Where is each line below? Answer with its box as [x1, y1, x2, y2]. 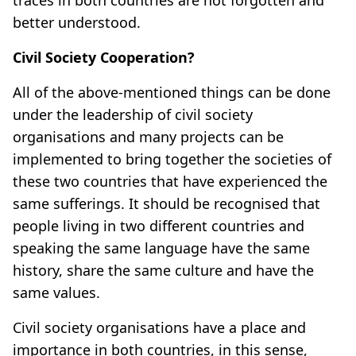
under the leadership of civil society [13, 104, 253, 124]
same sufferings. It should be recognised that [13, 193, 320, 213]
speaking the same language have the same [13, 238, 310, 257]
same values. [13, 282, 100, 302]
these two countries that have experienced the [13, 171, 327, 191]
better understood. [13, 12, 141, 32]
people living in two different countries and [13, 215, 304, 235]
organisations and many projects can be [13, 126, 284, 146]
